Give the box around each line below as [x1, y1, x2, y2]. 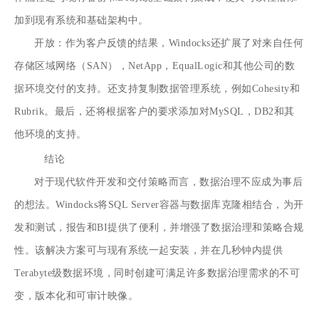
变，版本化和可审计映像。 [14, 290, 139, 301]
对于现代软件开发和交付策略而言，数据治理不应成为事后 [34, 176, 303, 187]
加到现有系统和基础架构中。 [14, 14, 149, 26]
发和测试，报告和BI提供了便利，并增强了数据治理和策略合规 [14, 221, 304, 233]
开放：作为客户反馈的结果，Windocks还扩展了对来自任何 [34, 37, 304, 48]
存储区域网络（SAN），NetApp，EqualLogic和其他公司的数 [14, 60, 296, 71]
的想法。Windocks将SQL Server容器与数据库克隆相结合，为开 [14, 199, 304, 210]
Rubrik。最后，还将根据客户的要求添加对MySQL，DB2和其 [14, 105, 295, 117]
